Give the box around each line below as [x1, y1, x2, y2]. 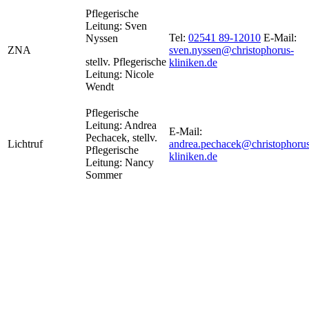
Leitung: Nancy [86, 156, 154, 168]
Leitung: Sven [86, 19, 147, 32]
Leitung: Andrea [86, 119, 157, 131]
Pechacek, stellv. [86, 131, 157, 143]
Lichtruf [8, 137, 43, 150]
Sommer [86, 168, 122, 181]
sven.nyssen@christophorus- [169, 43, 294, 56]
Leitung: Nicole [86, 68, 154, 80]
